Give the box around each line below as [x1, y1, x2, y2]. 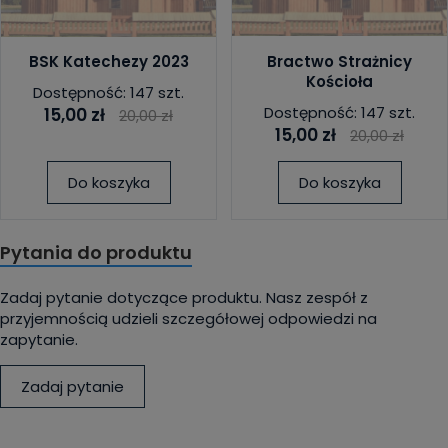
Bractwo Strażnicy [267, 51, 412, 72]
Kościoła [306, 71, 373, 92]
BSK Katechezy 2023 [28, 51, 189, 72]
